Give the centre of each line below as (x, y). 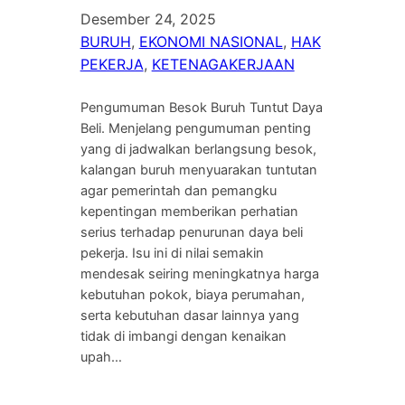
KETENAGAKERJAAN (223, 64)
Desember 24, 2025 (148, 19)
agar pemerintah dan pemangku (178, 191)
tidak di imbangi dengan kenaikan (183, 336)
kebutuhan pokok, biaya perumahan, (192, 295)
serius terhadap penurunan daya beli (191, 232)
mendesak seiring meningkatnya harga (199, 274)
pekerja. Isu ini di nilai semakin (172, 253)
